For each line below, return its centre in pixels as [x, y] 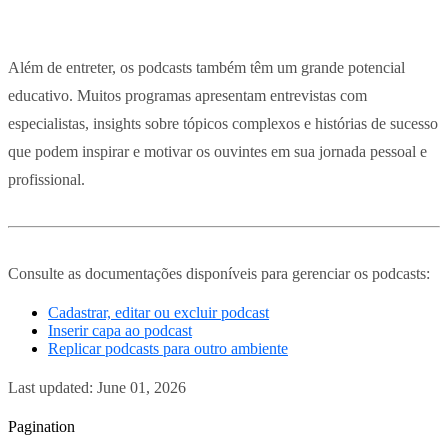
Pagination [41, 427]
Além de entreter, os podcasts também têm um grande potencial [206, 68]
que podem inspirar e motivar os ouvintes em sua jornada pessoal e [217, 152]
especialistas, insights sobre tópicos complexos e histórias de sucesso [223, 124]
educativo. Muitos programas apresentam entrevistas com [187, 96]
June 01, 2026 [141, 388]
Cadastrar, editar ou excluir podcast [158, 313]
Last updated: [52, 388]
